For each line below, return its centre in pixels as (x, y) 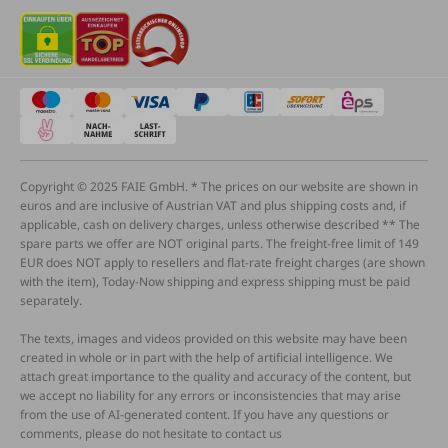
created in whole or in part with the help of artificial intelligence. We (206, 358)
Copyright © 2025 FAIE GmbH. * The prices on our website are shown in (219, 187)
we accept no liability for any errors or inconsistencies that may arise (210, 396)
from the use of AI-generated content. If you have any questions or (204, 415)
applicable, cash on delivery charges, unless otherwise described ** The (220, 225)
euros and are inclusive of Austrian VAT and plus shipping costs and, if (213, 206)
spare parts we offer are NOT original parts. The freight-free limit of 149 (219, 244)
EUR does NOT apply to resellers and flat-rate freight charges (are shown (222, 263)
